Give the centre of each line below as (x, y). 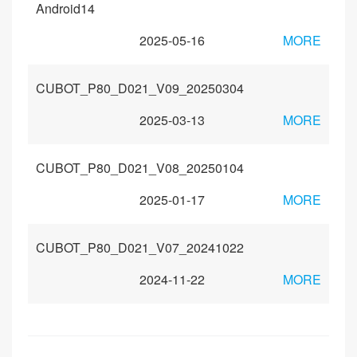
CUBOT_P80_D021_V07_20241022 (140, 247)
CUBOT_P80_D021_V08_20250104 (140, 168)
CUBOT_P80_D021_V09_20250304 (140, 88)
